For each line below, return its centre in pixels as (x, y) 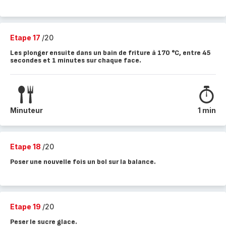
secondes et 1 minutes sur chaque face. (76, 60)
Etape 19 (26, 207)
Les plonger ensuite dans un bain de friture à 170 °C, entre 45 (110, 53)
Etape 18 (26, 147)
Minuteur (26, 110)
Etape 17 (26, 38)
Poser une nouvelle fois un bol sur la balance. (83, 162)
